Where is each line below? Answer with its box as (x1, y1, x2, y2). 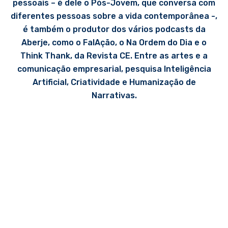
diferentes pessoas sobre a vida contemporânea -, (11, 11, 217, 21)
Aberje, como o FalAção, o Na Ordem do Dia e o (21, 38, 207, 47)
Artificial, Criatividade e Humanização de (32, 77, 196, 87)
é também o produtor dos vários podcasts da (22, 24, 206, 34)
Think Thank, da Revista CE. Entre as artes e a (20, 51, 208, 61)
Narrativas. (91, 91, 137, 100)
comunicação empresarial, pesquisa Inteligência (17, 64, 211, 74)
